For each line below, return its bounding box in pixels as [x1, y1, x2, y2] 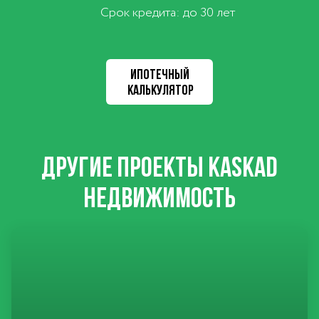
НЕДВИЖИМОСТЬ [83, 182, 236, 212]
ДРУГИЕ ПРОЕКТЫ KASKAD [41, 151, 278, 182]
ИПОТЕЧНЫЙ [130, 66, 189, 82]
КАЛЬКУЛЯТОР [127, 82, 194, 98]
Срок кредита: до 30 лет [100, 4, 236, 22]
